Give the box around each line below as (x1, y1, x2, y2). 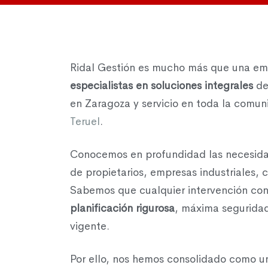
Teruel (70, 114, 100, 128)
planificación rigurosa (70, 201, 175, 215)
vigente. (70, 219, 109, 233)
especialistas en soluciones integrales (70, 78, 253, 92)
